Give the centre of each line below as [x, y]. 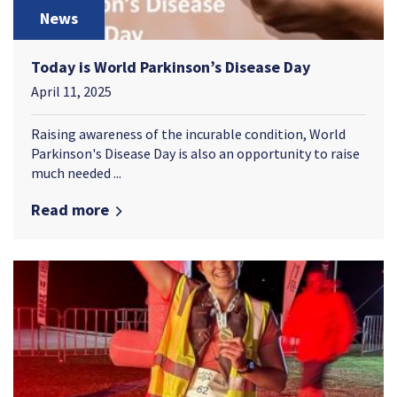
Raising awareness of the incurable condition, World [188, 133]
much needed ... [76, 172]
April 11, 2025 [71, 91]
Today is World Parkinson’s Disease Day [171, 66]
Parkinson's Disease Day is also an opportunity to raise [195, 153]
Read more [70, 209]
